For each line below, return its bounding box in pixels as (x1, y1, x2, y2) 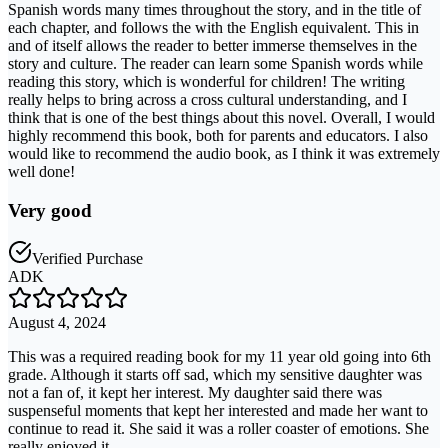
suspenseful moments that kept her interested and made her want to (8, 402, 428, 420)
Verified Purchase (32, 250, 143, 268)
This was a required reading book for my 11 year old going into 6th (8, 348, 431, 366)
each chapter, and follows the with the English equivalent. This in (8, 19, 419, 37)
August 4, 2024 (8, 314, 106, 332)
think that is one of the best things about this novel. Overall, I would (8, 109, 435, 127)
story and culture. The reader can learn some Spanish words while (8, 55, 423, 73)
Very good (8, 199, 92, 221)
